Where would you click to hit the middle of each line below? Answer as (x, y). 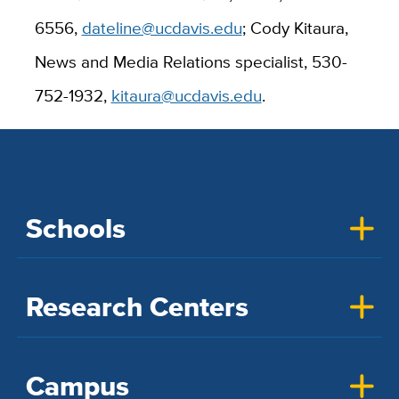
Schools (75, 228)
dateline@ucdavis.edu (162, 27)
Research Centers (137, 307)
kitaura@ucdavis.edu (186, 95)
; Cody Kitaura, (295, 27)
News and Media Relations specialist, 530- (191, 61)
